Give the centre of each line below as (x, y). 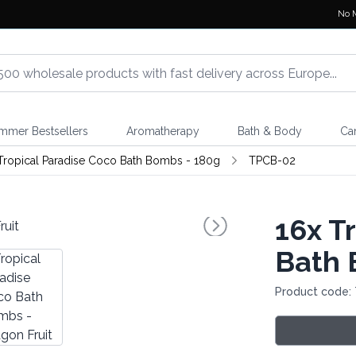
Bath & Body (269, 131)
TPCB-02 (272, 161)
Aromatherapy (163, 131)
